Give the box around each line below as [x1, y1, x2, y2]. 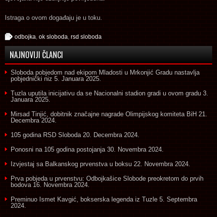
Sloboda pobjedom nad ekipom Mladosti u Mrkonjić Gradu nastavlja [11, 68, 200, 76]
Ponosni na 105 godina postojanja [11, 145, 105, 153]
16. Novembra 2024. [33, 181, 90, 188]
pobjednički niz [11, 75, 52, 82]
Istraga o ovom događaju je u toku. [5, 14, 102, 21]
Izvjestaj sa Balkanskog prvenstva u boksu [11, 160, 132, 168]
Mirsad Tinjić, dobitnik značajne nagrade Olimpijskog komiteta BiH [11, 110, 197, 118]
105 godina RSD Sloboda [11, 131, 81, 139]
